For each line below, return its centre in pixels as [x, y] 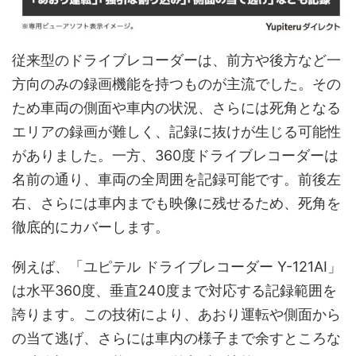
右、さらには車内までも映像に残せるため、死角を [176, 203]
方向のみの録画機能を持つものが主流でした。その [176, 84]
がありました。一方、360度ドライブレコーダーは [175, 156]
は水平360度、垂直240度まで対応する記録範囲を [174, 291]
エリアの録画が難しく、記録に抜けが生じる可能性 [176, 132]
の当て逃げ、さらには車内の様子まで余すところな [176, 339]
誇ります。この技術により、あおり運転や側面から [176, 315]
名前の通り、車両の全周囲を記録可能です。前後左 [176, 180]
